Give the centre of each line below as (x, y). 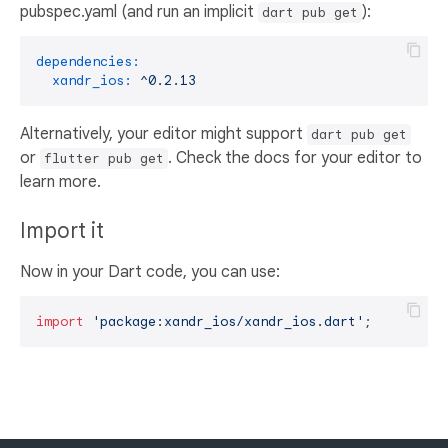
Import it (62, 231)
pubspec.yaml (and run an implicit (139, 12)
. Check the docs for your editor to (295, 158)
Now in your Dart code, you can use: (150, 272)
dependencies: (88, 62)
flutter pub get (104, 159)
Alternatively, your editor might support (163, 134)
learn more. (60, 182)
